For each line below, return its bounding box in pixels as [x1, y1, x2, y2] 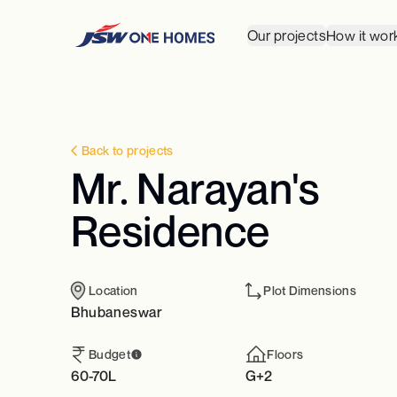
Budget [89, 346, 130, 362]
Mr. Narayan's [71, 162, 320, 214]
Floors [267, 346, 304, 362]
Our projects [247, 27, 327, 44]
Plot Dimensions [263, 283, 356, 298]
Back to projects [82, 143, 174, 158]
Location [89, 283, 138, 298]
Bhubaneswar [71, 303, 163, 321]
